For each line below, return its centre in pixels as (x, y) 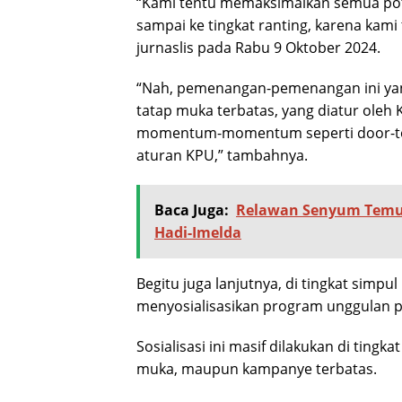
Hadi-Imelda (198, 233)
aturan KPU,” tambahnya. (222, 156)
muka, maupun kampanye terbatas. (257, 369)
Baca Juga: (192, 210)
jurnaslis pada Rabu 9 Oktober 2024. (258, 48)
